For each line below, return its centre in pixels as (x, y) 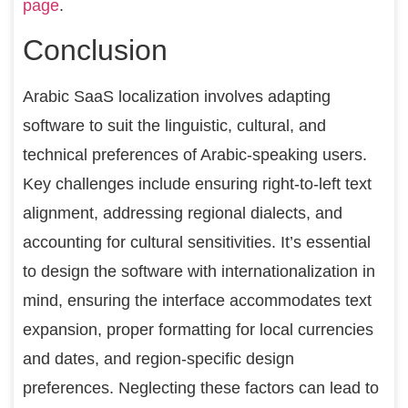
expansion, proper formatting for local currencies (198, 329)
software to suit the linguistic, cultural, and (174, 125)
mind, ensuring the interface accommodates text (197, 300)
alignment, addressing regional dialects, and (183, 213)
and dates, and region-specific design (158, 358)
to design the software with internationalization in (199, 271)
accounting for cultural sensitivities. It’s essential (197, 242)
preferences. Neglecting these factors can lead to (201, 388)
